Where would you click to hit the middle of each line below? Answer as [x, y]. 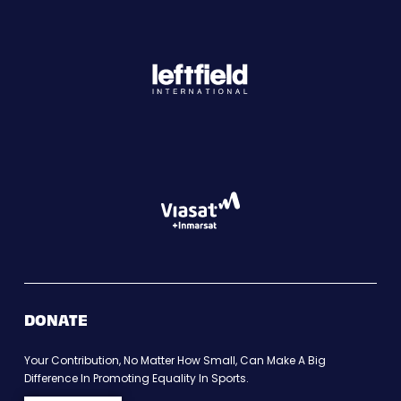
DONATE [55, 319]
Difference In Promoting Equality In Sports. [137, 378]
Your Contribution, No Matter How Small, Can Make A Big [175, 360]
